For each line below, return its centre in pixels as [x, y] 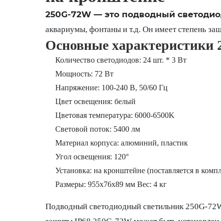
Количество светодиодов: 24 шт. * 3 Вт [121, 60]
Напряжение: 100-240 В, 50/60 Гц [111, 88]
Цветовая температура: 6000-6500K [115, 115]
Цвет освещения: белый [95, 102]
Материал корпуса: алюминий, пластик [121, 143]
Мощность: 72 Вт [84, 74]
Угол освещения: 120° [92, 157]
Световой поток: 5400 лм [97, 129]
